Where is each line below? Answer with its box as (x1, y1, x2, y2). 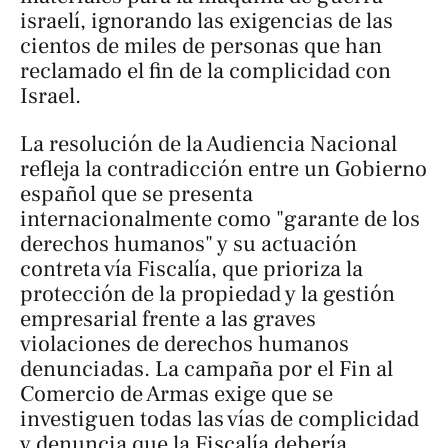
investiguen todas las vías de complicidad (20, 404, 419, 433)
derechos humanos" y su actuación (20, 229, 357, 258)
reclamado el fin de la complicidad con (20, 57, 391, 86)
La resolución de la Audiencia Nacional (20, 129, 397, 158)
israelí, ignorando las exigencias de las (20, 7, 393, 36)
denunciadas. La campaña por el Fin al (20, 354, 393, 383)
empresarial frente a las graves (20, 304, 316, 333)
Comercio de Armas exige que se (20, 379, 333, 408)
